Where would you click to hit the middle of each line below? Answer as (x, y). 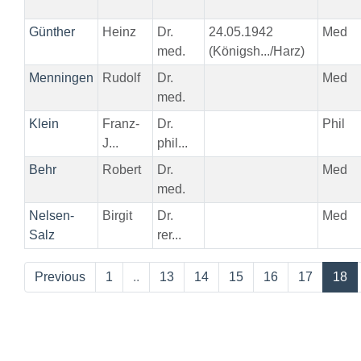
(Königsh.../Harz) (256, 51)
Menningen (61, 78)
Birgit (117, 216)
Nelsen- (51, 216)
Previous (60, 277)
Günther (52, 32)
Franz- (120, 124)
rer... (169, 235)
